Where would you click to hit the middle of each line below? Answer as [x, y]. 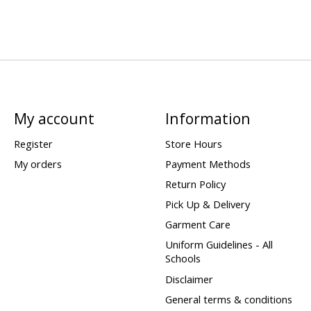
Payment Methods [208, 163]
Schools [183, 259]
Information [208, 119]
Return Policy [195, 184]
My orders [37, 163]
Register [33, 143]
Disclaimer [189, 279]
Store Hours [193, 143]
